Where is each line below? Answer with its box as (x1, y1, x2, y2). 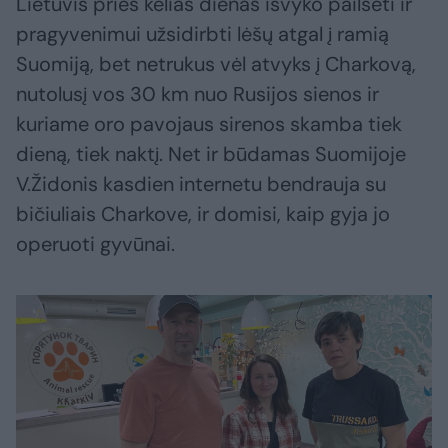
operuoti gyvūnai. (16, 231, 175, 258)
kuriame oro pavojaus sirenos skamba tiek (16, 111, 402, 138)
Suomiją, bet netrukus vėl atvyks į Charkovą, (16, 51, 416, 78)
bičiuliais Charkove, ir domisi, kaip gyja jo (16, 201, 390, 228)
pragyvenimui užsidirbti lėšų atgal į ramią (16, 21, 389, 48)
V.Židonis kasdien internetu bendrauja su (16, 171, 386, 198)
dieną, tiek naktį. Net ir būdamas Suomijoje (16, 141, 406, 168)
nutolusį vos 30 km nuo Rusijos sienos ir (16, 81, 379, 108)
